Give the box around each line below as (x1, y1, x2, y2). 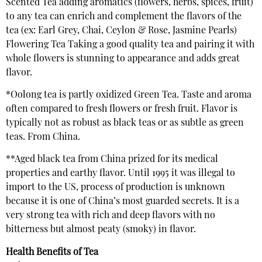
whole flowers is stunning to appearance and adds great (6, 54, 240, 64)
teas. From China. (6, 133, 80, 143)
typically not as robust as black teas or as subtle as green (6, 119, 244, 129)
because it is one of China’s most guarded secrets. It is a (6, 197, 239, 207)
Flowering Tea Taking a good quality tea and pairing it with (6, 40, 254, 50)
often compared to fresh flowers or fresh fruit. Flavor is (6, 105, 237, 115)
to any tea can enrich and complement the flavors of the (6, 12, 242, 22)
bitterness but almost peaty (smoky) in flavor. (6, 225, 196, 235)
